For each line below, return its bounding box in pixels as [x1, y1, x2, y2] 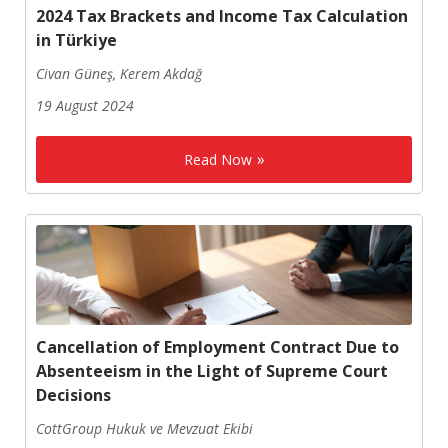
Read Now [183, 149, 252, 169]
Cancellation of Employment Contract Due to [36, 335, 399, 358]
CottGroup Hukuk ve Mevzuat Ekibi [36, 418, 253, 438]
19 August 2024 [36, 95, 134, 115]
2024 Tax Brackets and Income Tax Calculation [36, 4, 408, 27]
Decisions [36, 383, 111, 406]
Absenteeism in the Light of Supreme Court [36, 359, 388, 382]
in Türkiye [36, 28, 117, 51]
